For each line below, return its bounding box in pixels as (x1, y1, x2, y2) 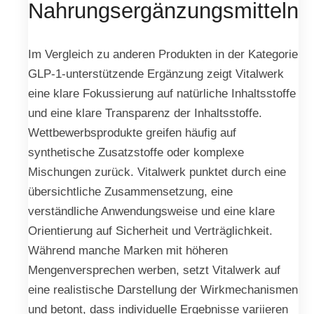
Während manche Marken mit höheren (28, 243, 228, 258)
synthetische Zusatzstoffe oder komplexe (28, 145, 244, 160)
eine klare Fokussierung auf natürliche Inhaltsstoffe (28, 86, 296, 101)
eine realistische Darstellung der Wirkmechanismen (28, 282, 298, 297)
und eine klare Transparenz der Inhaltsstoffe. (28, 106, 262, 121)
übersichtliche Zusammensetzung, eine (28, 184, 233, 199)
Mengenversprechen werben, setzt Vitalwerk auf (28, 263, 280, 278)
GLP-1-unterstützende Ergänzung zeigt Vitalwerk (28, 67, 284, 81)
